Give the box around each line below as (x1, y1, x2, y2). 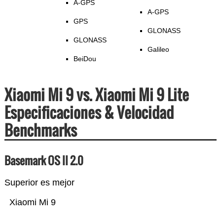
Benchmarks (4, 119, 77, 142)
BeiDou (73, 55, 96, 63)
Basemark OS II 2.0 (4, 152, 83, 169)
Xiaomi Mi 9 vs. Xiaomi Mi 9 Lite (4, 83, 189, 106)
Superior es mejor (4, 178, 74, 188)
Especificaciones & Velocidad (4, 101, 174, 124)
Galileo (147, 45, 169, 54)
